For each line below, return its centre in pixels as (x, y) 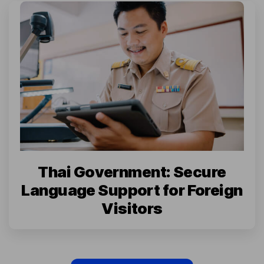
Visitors (132, 209)
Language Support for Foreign (132, 190)
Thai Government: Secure (132, 172)
